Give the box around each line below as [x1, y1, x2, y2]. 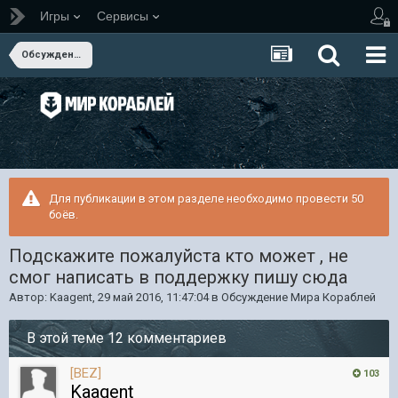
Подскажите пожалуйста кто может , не [9, 245, 348, 267]
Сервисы [97, 9, 148, 23]
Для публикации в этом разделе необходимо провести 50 [49, 192, 363, 205]
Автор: [9, 291, 50, 304]
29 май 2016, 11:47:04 [98, 291, 209, 304]
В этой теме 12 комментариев [27, 330, 227, 346]
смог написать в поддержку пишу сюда [9, 267, 347, 288]
